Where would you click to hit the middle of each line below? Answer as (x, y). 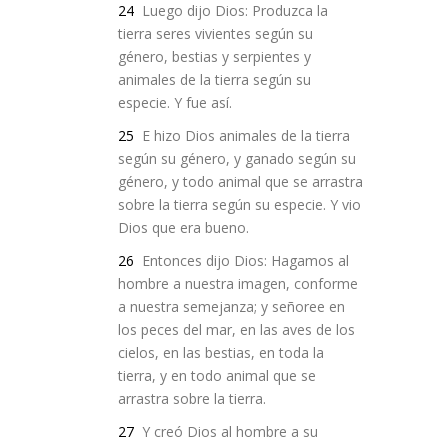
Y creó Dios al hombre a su (227, 431)
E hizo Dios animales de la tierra (243, 135)
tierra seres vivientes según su (215, 33)
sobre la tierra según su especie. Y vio (239, 204)
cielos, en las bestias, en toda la (220, 352)
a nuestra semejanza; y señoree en (231, 306)
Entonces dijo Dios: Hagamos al (243, 260)
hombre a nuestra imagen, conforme (237, 283)
